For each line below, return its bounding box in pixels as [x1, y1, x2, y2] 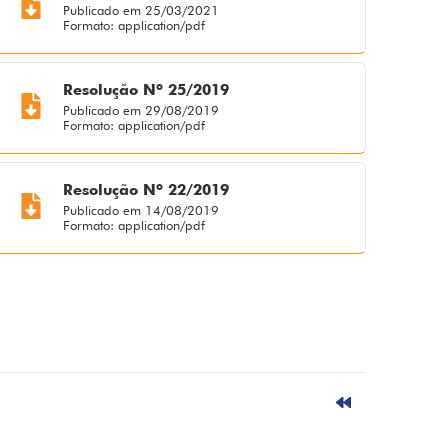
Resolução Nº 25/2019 [63, 81, 230, 100]
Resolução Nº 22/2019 [63, 181, 230, 200]
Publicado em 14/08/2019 [63, 202, 220, 219]
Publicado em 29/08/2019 [63, 102, 220, 119]
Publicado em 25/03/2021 [63, 2, 220, 19]
